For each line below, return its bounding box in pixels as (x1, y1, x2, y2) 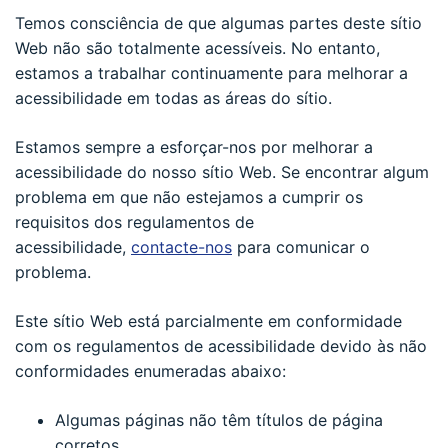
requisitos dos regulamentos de (15, 211, 254, 232)
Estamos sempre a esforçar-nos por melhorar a (15, 136, 373, 157)
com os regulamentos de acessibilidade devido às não (15, 335, 427, 356)
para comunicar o (232, 236, 370, 257)
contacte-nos (131, 236, 232, 257)
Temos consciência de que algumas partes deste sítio (15, 12, 422, 33)
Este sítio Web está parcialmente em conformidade (15, 310, 402, 331)
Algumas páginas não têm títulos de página (55, 409, 383, 430)
